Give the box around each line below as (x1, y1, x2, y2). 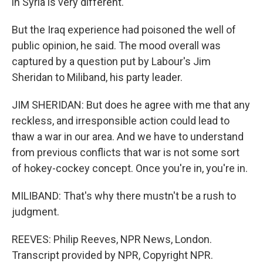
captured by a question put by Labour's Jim (12, 55, 211, 68)
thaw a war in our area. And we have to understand (12, 130, 244, 143)
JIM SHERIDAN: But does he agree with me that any (12, 99, 250, 111)
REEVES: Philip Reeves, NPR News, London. (12, 233, 212, 245)
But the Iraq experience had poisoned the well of (12, 23, 236, 36)
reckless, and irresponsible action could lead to (12, 114, 230, 127)
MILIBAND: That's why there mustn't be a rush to (12, 190, 236, 202)
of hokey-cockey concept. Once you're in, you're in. (12, 162, 248, 174)
